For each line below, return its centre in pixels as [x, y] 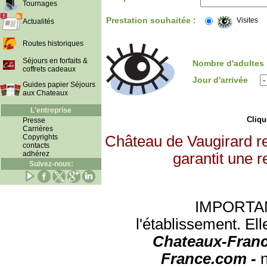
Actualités [38, 21]
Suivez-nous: [51, 164]
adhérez [36, 154]
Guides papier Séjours [59, 85]
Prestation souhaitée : [151, 21]
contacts [36, 145]
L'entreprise [51, 110]
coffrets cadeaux [49, 69]
